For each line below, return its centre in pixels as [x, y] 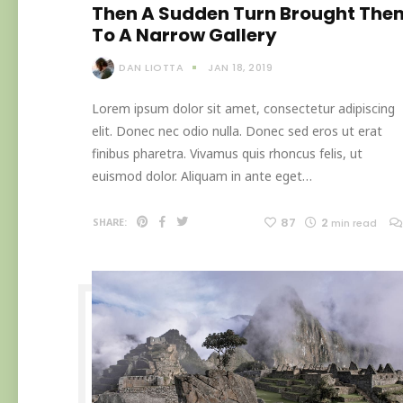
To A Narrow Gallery [184, 35]
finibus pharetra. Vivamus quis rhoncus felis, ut [227, 154]
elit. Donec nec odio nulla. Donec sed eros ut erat [237, 131]
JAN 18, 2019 [240, 67]
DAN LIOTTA [151, 67]
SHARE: [110, 223]
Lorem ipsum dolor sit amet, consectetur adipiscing [243, 109]
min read [354, 224]
